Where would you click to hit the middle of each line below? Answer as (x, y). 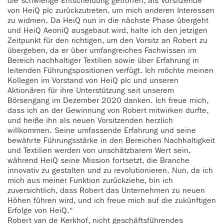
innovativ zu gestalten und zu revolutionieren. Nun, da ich (110, 170)
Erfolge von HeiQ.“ (41, 210)
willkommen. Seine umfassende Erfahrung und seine (102, 130)
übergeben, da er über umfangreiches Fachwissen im (102, 50)
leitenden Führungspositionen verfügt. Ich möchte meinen (110, 70)
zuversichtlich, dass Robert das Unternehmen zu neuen (106, 190)
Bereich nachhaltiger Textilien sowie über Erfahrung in (103, 60)
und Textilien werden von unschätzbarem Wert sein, (99, 150)
